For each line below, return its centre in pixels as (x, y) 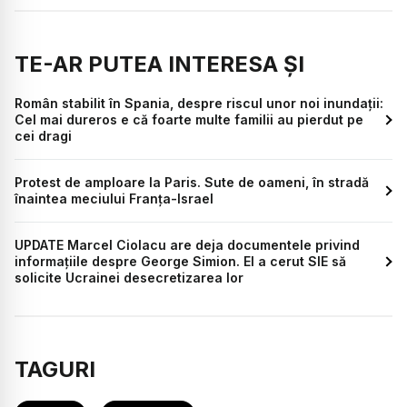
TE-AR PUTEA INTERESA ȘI (159, 64)
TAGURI (55, 369)
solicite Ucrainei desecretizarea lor (129, 277)
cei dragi (43, 135)
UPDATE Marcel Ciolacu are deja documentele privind (187, 244)
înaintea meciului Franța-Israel (114, 198)
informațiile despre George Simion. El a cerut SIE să (180, 261)
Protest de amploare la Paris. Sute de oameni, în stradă (192, 182)
